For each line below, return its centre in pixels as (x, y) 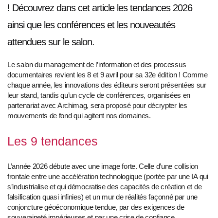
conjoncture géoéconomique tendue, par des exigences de (96, 207)
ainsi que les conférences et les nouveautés (91, 25)
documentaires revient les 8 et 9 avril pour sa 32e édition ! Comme (108, 75)
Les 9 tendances (53, 141)
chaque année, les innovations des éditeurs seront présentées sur (107, 85)
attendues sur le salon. (51, 42)
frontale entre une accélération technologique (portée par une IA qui (108, 177)
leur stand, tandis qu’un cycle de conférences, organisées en (99, 95)
